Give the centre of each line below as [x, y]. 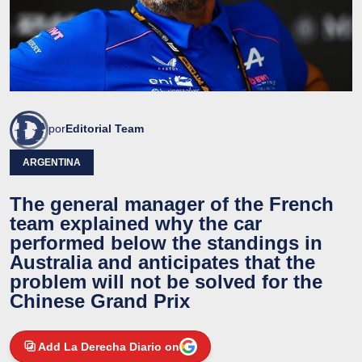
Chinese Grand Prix [100, 301]
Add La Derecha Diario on [109, 346]
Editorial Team [105, 128]
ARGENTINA [52, 162]
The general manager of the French [172, 204]
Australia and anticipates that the [162, 262]
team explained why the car [136, 223]
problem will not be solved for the [166, 281]
